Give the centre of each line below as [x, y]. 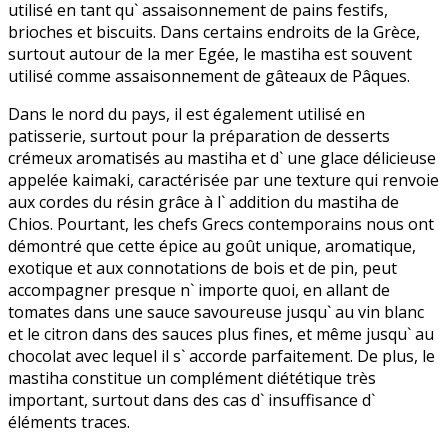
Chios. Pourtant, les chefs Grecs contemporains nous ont [221, 223]
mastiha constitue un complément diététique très [192, 377]
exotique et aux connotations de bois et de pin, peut [202, 267]
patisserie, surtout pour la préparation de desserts [199, 135]
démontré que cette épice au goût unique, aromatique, [212, 245]
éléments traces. [69, 421]
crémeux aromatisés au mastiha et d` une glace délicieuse [222, 157]
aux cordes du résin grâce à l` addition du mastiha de [203, 201]
